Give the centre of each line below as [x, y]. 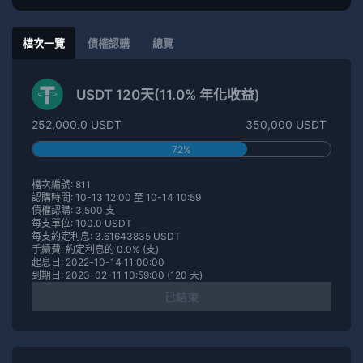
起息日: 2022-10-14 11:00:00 [98, 262]
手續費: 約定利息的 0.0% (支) [95, 249]
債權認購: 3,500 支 [73, 210]
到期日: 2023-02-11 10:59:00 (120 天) [117, 275]
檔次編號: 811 [61, 184]
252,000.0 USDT [77, 124]
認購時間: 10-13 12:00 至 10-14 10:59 [116, 197]
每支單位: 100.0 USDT [82, 223]
